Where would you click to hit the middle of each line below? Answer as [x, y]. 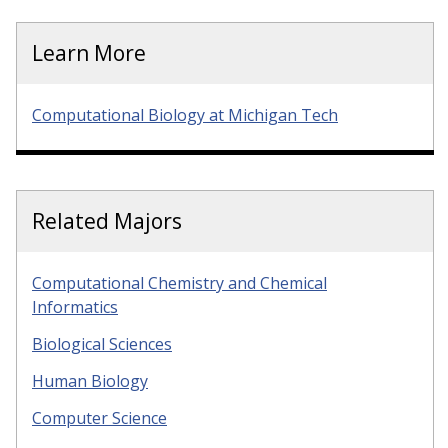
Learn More [89, 53]
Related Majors [107, 221]
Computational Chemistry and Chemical [179, 283]
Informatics [75, 307]
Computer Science [99, 417]
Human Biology [90, 380]
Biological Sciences [102, 344]
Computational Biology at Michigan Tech [185, 115]
